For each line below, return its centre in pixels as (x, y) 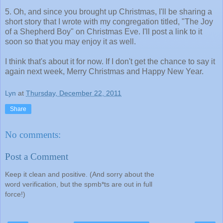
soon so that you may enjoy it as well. (70, 41)
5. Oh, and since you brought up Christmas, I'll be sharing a (109, 11)
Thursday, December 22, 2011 (74, 93)
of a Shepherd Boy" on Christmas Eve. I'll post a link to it (104, 31)
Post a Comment (37, 156)
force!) (15, 194)
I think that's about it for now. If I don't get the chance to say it (110, 61)
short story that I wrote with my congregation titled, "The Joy (109, 21)
